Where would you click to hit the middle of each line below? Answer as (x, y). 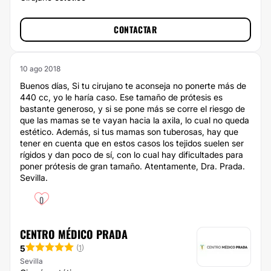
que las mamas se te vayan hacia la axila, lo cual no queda (135, 120)
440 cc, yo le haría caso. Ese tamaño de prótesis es (121, 97)
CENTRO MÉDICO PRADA (74, 234)
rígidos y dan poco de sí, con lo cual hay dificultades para (132, 155)
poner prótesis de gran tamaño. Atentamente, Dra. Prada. (132, 166)
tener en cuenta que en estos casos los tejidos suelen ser (132, 143)
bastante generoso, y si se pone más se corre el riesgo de (132, 109)
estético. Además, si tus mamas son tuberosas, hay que (129, 132)
